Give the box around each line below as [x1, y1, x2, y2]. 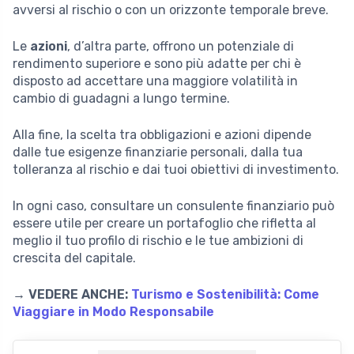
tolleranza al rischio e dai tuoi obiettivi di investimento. [13, 161, 339, 177]
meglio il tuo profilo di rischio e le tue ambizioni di [13, 232, 303, 248]
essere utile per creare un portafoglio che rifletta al [13, 215, 316, 231]
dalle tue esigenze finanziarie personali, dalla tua [13, 144, 303, 160]
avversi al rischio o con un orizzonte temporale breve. [13, 2, 329, 17]
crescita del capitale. [13, 250, 136, 265]
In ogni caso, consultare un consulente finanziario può [13, 198, 334, 213]
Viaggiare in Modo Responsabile [13, 303, 214, 319]
